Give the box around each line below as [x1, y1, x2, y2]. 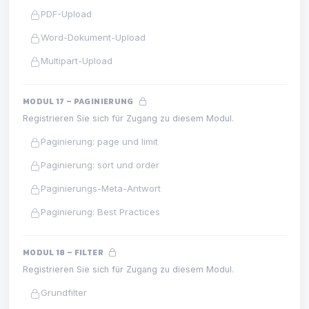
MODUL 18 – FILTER [23, 246, 106, 259]
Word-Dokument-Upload [41, 32, 146, 43]
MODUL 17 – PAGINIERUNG [23, 94, 135, 108]
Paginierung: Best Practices [41, 206, 161, 217]
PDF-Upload [41, 8, 92, 20]
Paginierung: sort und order [41, 159, 160, 171]
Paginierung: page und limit [41, 136, 159, 148]
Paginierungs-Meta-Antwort [41, 183, 161, 195]
